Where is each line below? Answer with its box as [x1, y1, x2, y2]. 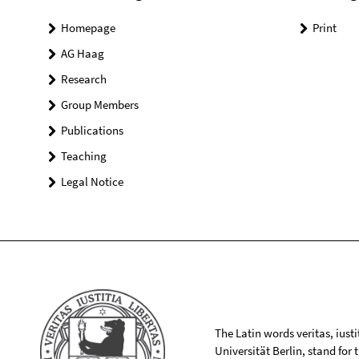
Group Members [61, 97, 139, 113]
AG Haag [61, 46, 104, 62]
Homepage [61, 20, 115, 36]
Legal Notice [61, 174, 123, 190]
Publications [61, 123, 123, 139]
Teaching [61, 148, 107, 164]
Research [61, 71, 107, 87]
